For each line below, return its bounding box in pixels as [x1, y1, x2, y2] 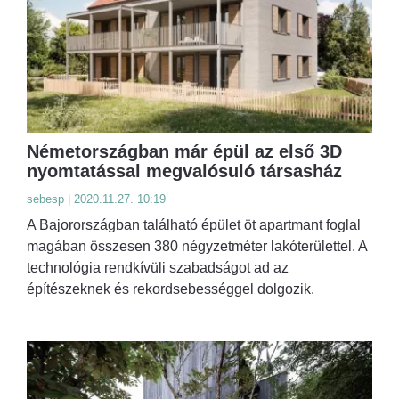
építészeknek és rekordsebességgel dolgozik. [27, 281, 314, 297]
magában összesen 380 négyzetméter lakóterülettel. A [27, 238, 367, 254]
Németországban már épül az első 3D [27, 141, 342, 161]
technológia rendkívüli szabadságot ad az [27, 259, 289, 275]
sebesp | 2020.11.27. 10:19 [27, 191, 166, 206]
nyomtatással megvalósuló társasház [27, 160, 342, 181]
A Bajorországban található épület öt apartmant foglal [27, 216, 361, 232]
